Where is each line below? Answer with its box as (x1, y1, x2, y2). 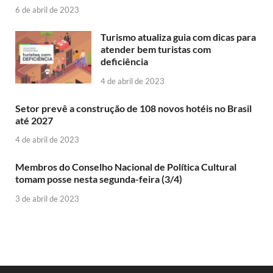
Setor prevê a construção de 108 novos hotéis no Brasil (15, 102, 252, 114)
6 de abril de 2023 (15, 4, 79, 15)
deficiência (101, 55, 148, 67)
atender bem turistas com (101, 43, 211, 55)
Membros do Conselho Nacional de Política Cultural (15, 161, 236, 173)
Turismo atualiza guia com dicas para (101, 30, 256, 43)
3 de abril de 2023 (15, 194, 79, 204)
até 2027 (15, 114, 53, 126)
